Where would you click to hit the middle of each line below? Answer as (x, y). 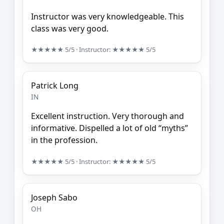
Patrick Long (55, 86)
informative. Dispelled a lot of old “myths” (109, 128)
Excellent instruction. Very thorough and (107, 116)
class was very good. (70, 28)
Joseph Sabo (54, 197)
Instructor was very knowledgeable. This (107, 16)
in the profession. (64, 140)
